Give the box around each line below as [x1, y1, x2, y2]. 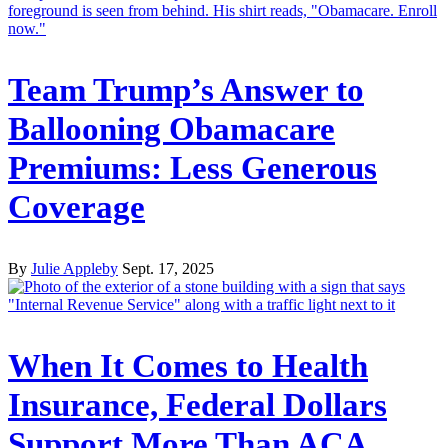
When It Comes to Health [8, 347, 368, 384]
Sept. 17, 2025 [122, 260, 214, 278]
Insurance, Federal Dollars [8, 386, 387, 423]
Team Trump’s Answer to [8, 72, 364, 109]
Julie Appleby [31, 260, 118, 278]
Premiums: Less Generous [8, 150, 377, 187]
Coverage [8, 189, 145, 226]
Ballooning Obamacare [8, 111, 335, 148]
